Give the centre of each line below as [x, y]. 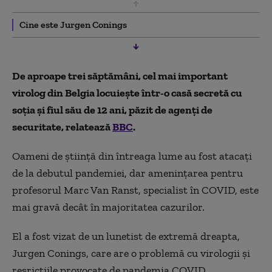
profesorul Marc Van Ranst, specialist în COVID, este [135, 190]
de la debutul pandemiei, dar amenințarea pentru [127, 173]
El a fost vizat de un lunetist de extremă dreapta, [126, 236]
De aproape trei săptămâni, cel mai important [120, 76]
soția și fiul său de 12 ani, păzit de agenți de [112, 110]
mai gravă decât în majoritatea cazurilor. [108, 207]
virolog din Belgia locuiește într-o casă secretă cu [127, 93]
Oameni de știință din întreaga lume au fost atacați [132, 156]
